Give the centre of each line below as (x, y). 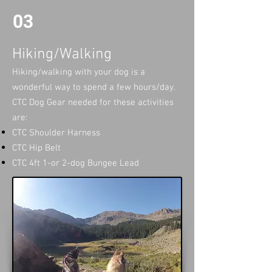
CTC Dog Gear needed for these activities (93, 102)
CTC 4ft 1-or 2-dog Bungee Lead (76, 163)
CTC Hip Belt (36, 148)
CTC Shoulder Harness (56, 133)
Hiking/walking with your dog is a (79, 72)
